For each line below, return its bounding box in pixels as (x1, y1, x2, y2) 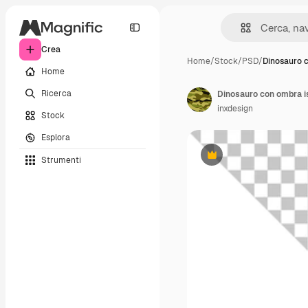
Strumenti (41, 154, 81, 166)
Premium (210, 154, 247, 166)
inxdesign (217, 103, 253, 114)
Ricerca (41, 87, 71, 99)
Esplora (41, 131, 70, 143)
